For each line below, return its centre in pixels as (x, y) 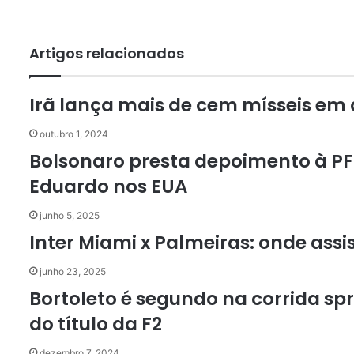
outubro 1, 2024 (74, 134)
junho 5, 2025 (70, 215)
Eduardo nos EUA (108, 186)
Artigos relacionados (107, 53)
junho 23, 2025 (73, 271)
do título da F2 (96, 324)
